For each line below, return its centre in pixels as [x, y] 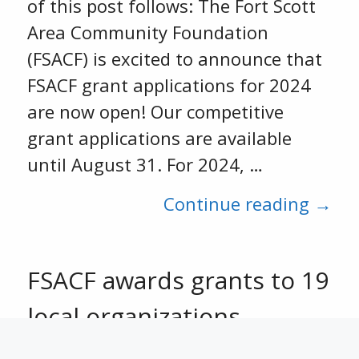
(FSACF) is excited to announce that [174, 58]
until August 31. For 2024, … [145, 164]
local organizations [133, 316]
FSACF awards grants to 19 [177, 280]
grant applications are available [159, 138]
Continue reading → [248, 204]
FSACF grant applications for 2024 [169, 85]
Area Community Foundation [147, 32]
